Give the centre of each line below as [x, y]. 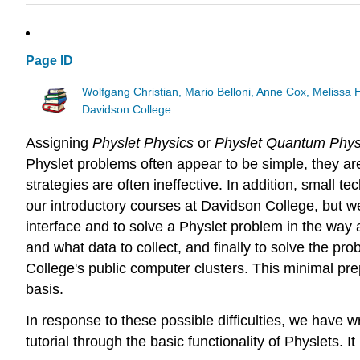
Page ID [49, 61]
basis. [45, 290]
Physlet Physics [143, 143]
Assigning [59, 143]
